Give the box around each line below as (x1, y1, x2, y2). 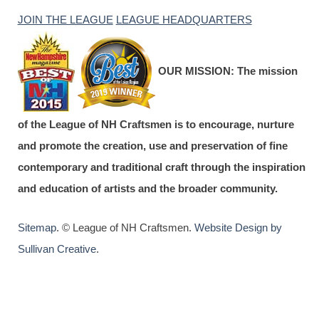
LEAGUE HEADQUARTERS (115, 14, 252, 26)
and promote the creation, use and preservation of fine (17, 140, 288, 152)
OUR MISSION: (157, 64, 234, 77)
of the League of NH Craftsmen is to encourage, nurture (17, 118, 294, 131)
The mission (234, 64, 298, 77)
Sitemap (17, 221, 56, 234)
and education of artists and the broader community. (17, 182, 278, 195)
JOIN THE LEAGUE (17, 14, 113, 26)
